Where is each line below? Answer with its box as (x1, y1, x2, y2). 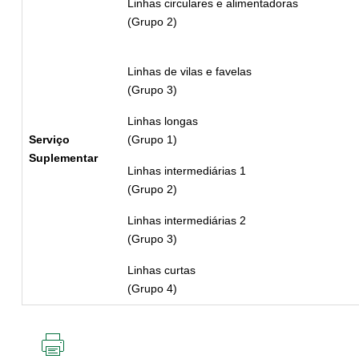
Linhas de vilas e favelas (127, 65, 252, 79)
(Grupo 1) (127, 133, 177, 147)
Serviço (29, 133, 70, 147)
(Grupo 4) (127, 282, 177, 296)
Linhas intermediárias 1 (127, 164, 246, 178)
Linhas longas (127, 115, 198, 128)
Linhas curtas (127, 264, 196, 277)
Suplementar (29, 151, 98, 165)
